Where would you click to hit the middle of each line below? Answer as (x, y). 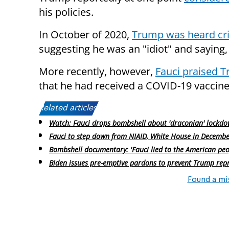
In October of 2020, (85, 35)
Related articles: (69, 109)
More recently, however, (97, 72)
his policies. (66, 12)
